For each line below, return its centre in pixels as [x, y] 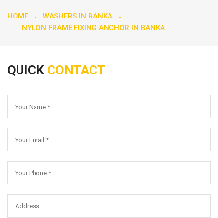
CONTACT [76, 70]
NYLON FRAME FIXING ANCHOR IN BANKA [93, 28]
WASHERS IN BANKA [78, 16]
